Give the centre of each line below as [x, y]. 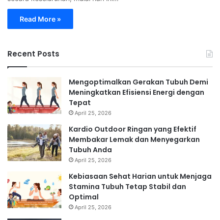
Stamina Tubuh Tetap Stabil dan [127, 186]
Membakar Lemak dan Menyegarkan [134, 139]
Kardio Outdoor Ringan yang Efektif [133, 129]
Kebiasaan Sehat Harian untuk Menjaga [140, 176]
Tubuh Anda [90, 150]
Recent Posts [33, 54]
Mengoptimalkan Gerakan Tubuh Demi [138, 82]
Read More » [40, 19]
